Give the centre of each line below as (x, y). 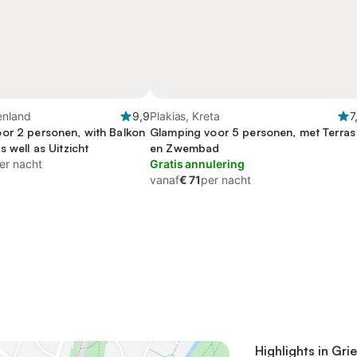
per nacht (226, 180)
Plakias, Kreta (185, 116)
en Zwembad (185, 148)
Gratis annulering (197, 164)
